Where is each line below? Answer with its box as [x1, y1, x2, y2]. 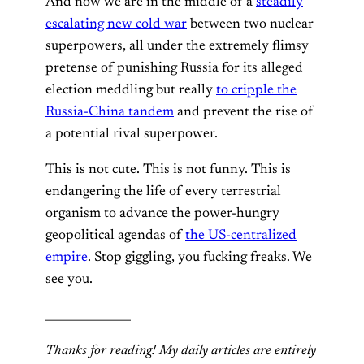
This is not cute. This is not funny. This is [45, 162, 291, 177]
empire [45, 249, 88, 265]
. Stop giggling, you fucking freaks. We [88, 249, 312, 265]
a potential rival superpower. [45, 126, 218, 141]
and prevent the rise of [174, 104, 314, 119]
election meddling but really [45, 82, 216, 97]
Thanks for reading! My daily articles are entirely [45, 343, 316, 358]
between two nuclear [187, 16, 314, 32]
